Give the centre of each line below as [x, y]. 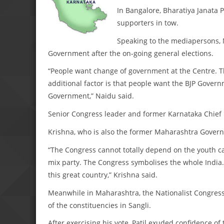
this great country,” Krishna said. [103, 174]
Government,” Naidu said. [91, 96]
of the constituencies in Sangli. [99, 205]
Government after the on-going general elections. [131, 53]
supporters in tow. [148, 22]
